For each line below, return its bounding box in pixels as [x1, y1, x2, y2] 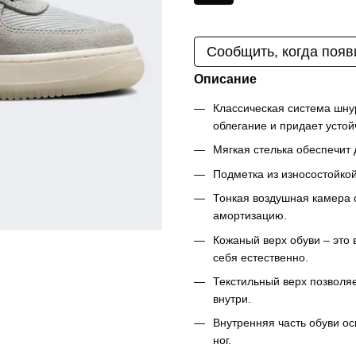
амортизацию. [213, 209, 287, 222]
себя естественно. [213, 250, 308, 264]
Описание [194, 72, 257, 86]
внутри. [213, 292, 251, 305]
